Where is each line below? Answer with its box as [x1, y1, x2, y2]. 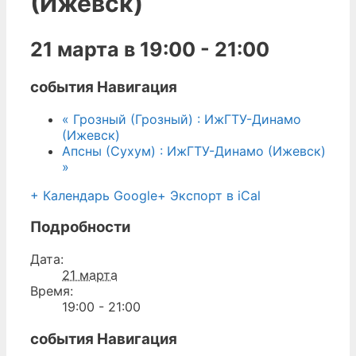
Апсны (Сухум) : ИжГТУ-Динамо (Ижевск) [62, 142, 326, 159]
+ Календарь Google [30, 187, 157, 203]
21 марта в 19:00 [30, 37, 195, 62]
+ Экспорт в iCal [157, 187, 261, 203]
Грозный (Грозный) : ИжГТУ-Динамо [69, 110, 301, 127]
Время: [30, 282, 73, 299]
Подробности [30, 218, 130, 237]
